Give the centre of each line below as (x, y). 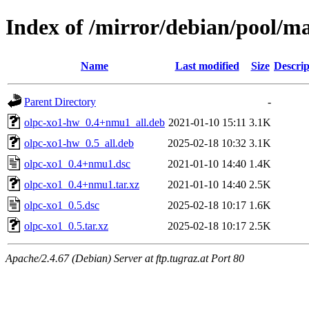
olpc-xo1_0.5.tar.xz (66, 226)
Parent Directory (60, 101)
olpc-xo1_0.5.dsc (62, 205)
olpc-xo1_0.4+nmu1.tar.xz (82, 184)
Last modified (207, 66)
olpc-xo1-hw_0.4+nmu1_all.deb (94, 122)
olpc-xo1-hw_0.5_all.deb (79, 143)
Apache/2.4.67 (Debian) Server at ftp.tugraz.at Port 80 (125, 258)
